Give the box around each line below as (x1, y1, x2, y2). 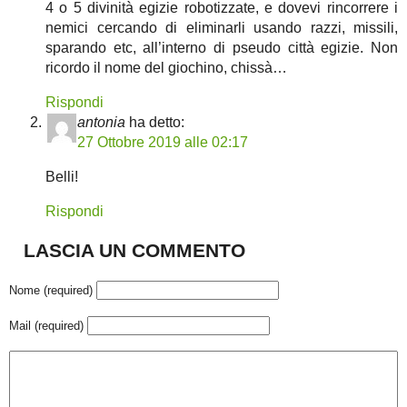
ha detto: (129, 114, 184, 130)
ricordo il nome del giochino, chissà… (45, 59, 287, 75)
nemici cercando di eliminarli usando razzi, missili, (45, 19, 398, 35)
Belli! (45, 168, 78, 184)
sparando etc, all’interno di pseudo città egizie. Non (45, 39, 398, 55)
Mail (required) (9, 318, 84, 333)
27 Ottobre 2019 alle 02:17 (77, 134, 248, 150)
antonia (77, 114, 125, 130)
